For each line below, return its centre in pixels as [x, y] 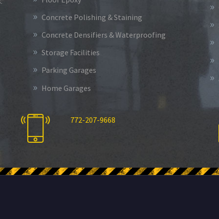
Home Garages [66, 88]
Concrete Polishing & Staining [92, 17]
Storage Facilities [70, 53]
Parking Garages [69, 70]
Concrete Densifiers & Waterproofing [103, 35]
